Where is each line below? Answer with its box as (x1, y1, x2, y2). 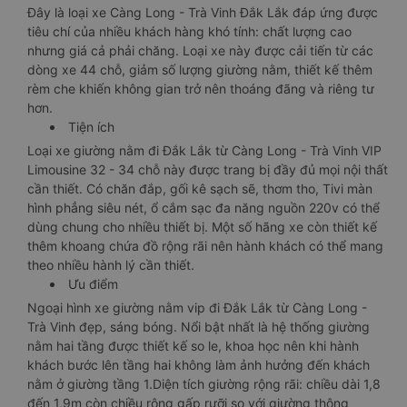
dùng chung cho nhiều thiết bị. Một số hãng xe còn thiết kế (27, 219, 377, 234)
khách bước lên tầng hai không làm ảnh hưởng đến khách (27, 357, 370, 372)
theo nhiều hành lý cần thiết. (27, 257, 194, 273)
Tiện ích (68, 119, 114, 134)
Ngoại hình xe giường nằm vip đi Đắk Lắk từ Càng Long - (27, 300, 367, 315)
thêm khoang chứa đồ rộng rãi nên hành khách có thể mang (27, 238, 383, 253)
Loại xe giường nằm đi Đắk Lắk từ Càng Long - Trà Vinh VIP (27, 143, 382, 158)
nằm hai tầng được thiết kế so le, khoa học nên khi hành (27, 338, 359, 353)
